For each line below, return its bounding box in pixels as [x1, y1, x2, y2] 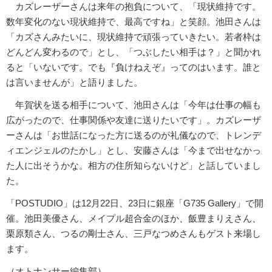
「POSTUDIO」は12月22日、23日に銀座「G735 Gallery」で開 [6, 197, 263, 208]
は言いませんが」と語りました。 [6, 76, 143, 87]
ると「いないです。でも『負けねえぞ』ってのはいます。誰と [6, 61, 261, 72]
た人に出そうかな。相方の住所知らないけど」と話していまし [6, 160, 261, 171]
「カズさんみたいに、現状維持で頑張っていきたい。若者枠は [6, 31, 261, 42]
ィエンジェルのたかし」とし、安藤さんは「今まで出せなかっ [6, 144, 261, 155]
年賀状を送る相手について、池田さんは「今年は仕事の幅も [6, 99, 261, 110]
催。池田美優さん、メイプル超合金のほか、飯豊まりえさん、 [6, 212, 261, 223]
